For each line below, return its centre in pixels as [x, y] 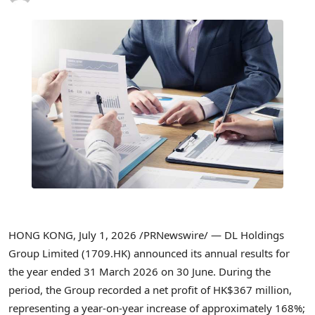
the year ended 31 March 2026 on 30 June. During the [140, 271]
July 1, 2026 [108, 234]
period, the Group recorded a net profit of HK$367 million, [150, 289]
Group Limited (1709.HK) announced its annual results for [149, 253]
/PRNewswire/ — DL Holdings [210, 234]
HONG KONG [41, 234]
